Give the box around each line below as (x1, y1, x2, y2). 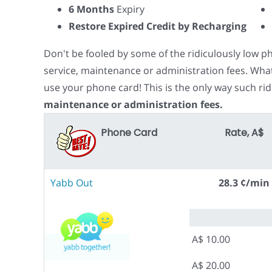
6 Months (69, 2, 114, 16)
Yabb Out (50, 176, 93, 189)
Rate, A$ (224, 126, 264, 140)
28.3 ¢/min (219, 176, 270, 189)
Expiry (114, 2, 144, 16)
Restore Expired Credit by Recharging (69, 19, 246, 33)
